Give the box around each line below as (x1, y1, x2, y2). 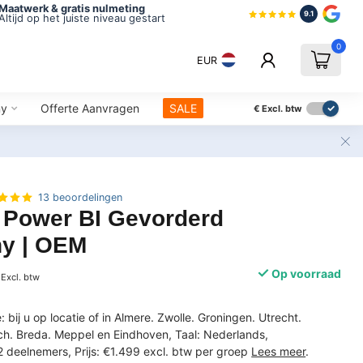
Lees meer (251, 344, 306, 358)
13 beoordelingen (38, 191, 123, 203)
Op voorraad (268, 267, 341, 280)
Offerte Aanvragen (40, 101, 139, 115)
